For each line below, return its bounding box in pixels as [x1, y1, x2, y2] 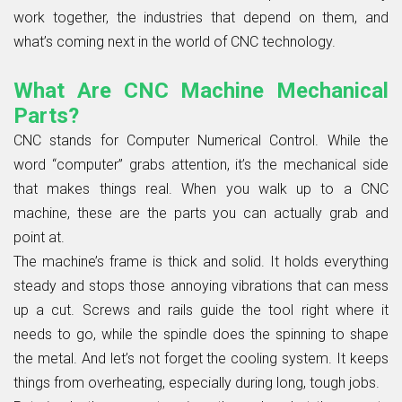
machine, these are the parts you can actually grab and [13, 204, 389, 222]
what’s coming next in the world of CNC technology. [13, 32, 336, 50]
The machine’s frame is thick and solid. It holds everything [13, 252, 389, 270]
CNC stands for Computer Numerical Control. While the [13, 131, 389, 149]
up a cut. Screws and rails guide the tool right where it [13, 301, 389, 319]
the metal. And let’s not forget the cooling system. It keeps [13, 349, 389, 367]
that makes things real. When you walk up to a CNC [13, 179, 389, 197]
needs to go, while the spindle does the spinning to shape [13, 325, 389, 343]
